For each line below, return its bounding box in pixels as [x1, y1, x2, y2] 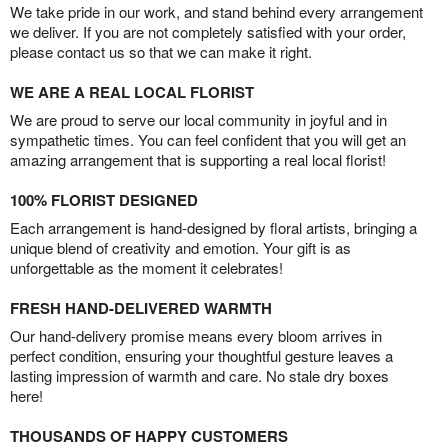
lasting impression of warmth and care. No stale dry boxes [10, 364, 389, 386]
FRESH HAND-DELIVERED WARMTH [10, 296, 272, 319]
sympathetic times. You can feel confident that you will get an [10, 128, 406, 150]
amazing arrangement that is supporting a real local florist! [10, 148, 386, 170]
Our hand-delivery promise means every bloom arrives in [10, 324, 382, 346]
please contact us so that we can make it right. [10, 40, 312, 62]
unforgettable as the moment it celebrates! [10, 256, 283, 278]
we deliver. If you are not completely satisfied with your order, [10, 20, 406, 42]
